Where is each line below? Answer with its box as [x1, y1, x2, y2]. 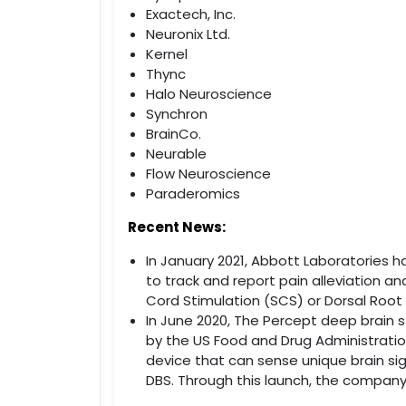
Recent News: [127, 217, 226, 237]
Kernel [145, 43, 188, 63]
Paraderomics [145, 183, 240, 203]
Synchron [145, 103, 208, 123]
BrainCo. [145, 123, 201, 143]
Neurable [145, 143, 207, 163]
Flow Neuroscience [145, 163, 271, 183]
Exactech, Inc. [145, 4, 236, 24]
